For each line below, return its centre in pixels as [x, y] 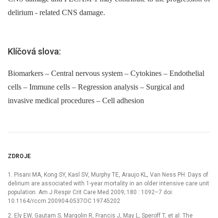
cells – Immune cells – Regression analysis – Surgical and [96, 87]
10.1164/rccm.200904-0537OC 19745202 [64, 201]
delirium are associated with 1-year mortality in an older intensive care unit [109, 183]
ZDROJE [19, 156]
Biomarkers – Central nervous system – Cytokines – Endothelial [106, 73]
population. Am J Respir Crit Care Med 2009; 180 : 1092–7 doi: [91, 192]
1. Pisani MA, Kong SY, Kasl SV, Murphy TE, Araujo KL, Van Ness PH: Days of [108, 174]
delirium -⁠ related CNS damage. [56, 12]
